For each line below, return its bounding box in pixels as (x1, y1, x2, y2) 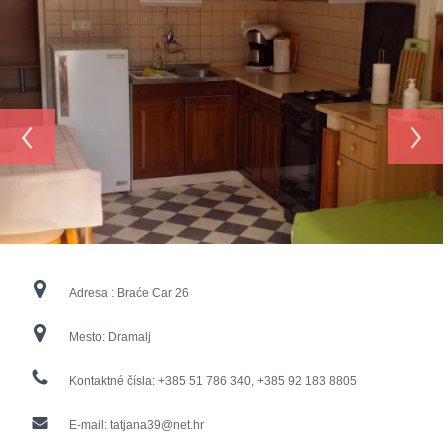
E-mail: (69, 418, 110, 433)
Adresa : (69, 286, 117, 301)
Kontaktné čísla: (69, 374, 158, 389)
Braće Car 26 (117, 286, 189, 301)
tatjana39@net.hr (110, 418, 204, 433)
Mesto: (69, 330, 108, 345)
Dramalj (108, 330, 151, 345)
